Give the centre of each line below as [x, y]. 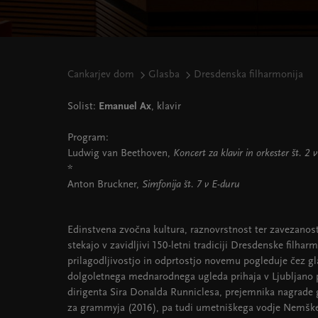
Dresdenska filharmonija [248, 75]
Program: [88, 138]
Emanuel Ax [125, 107]
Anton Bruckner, [105, 185]
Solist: [83, 107]
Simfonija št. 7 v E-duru [191, 185]
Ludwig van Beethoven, [120, 154]
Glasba [164, 75]
